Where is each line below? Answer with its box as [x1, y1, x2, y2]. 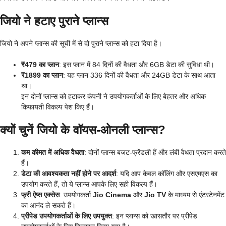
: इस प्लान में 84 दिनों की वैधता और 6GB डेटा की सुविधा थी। [59, 60, 214, 69]
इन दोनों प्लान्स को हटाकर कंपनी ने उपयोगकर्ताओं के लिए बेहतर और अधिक [21, 92, 206, 100]
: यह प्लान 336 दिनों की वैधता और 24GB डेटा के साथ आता [63, 71, 215, 79]
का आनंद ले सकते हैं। [21, 201, 76, 209]
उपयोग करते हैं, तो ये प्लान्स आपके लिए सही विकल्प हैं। [21, 180, 157, 188]
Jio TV [144, 190, 166, 199]
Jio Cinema [93, 190, 131, 199]
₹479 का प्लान [21, 60, 59, 69]
